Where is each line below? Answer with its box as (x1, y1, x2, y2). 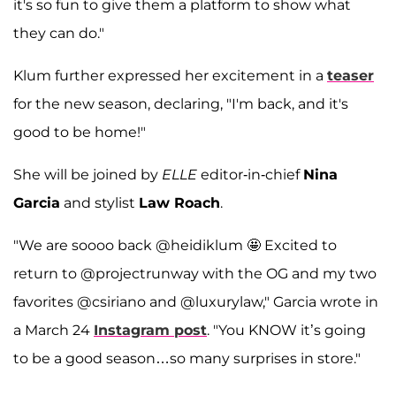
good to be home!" (13, 124, 146, 141)
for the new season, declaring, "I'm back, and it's (13, 95, 348, 113)
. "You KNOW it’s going (207, 322, 366, 339)
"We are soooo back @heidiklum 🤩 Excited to (13, 237, 337, 255)
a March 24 (13, 322, 94, 339)
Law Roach (139, 194, 220, 212)
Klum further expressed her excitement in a (13, 67, 327, 85)
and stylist (60, 194, 139, 212)
